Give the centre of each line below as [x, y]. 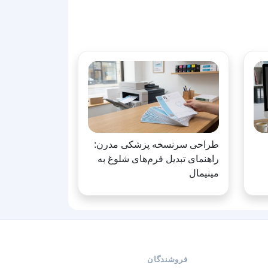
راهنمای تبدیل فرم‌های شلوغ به [158, 159]
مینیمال [204, 173]
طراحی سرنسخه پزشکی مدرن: [156, 144]
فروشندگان [167, 259]
